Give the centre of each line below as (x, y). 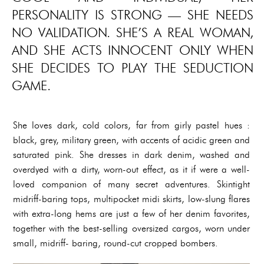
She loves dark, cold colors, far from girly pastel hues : (131, 125)
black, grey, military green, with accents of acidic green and (131, 140)
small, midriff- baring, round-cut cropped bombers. (115, 243)
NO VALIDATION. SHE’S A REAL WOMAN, (133, 32)
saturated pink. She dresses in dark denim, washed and (131, 154)
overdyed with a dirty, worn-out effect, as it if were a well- (131, 169)
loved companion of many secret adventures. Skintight (131, 184)
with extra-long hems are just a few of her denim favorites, (131, 213)
